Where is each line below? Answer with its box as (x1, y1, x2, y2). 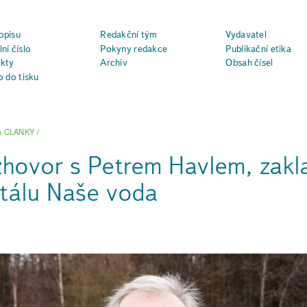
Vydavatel (225, 27, 267, 40)
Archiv (100, 56, 128, 69)
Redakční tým (100, 27, 158, 40)
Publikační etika (225, 42, 291, 55)
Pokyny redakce (100, 42, 168, 55)
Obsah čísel (225, 56, 273, 69)
